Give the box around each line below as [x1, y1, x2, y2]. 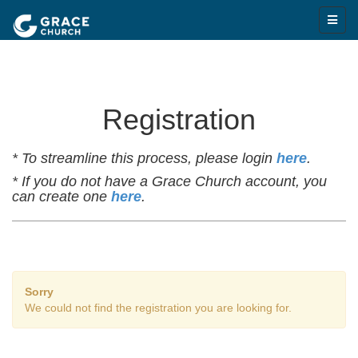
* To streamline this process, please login [12, 150, 276, 166]
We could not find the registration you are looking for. [25, 301, 292, 314]
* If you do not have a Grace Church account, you [12, 173, 327, 189]
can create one [12, 189, 111, 205]
